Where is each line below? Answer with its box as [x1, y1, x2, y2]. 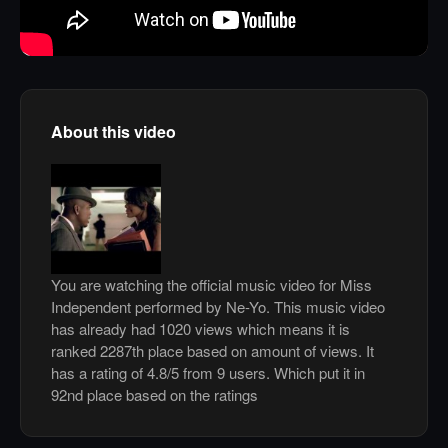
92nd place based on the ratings [51, 384, 258, 406]
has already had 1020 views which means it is [51, 318, 350, 340]
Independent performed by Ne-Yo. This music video [51, 296, 385, 318]
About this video [51, 120, 176, 144]
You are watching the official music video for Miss [51, 274, 372, 296]
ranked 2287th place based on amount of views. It [51, 340, 374, 362]
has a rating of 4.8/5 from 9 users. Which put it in [51, 362, 365, 384]
